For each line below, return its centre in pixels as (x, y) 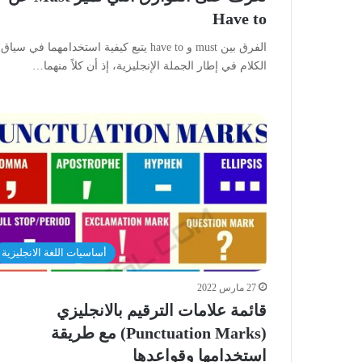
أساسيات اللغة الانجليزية (55, 253)
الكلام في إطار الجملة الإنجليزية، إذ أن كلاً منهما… (149, 65)
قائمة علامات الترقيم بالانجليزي (161, 311)
